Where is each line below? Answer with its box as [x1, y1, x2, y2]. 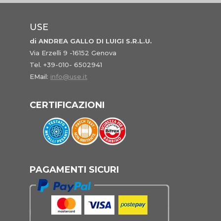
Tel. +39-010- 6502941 [29, 60, 102, 69]
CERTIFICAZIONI [29, 100, 105, 111]
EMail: [29, 72, 50, 80]
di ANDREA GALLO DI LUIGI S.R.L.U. [29, 37, 152, 45]
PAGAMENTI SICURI [29, 164, 119, 176]
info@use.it [50, 72, 87, 80]
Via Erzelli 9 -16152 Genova [29, 48, 116, 57]
